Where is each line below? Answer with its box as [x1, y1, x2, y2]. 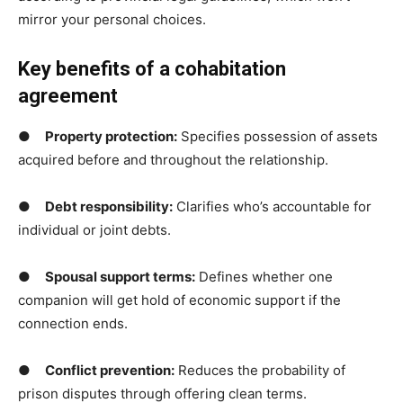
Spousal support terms [45, 268, 192, 286]
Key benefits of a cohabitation [18, 58, 286, 81]
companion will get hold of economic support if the [18, 291, 341, 309]
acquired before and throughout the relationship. [18, 151, 328, 169]
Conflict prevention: [45, 362, 175, 380]
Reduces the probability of [175, 362, 345, 380]
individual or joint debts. [18, 221, 171, 239]
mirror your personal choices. [18, 11, 206, 29]
